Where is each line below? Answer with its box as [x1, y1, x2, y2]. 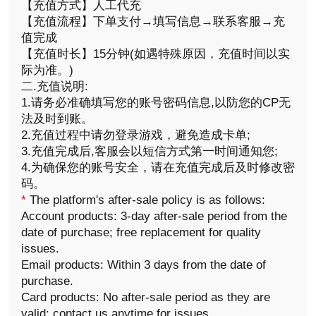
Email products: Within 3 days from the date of [20, 257, 266, 272]
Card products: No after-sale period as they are [20, 290, 270, 304]
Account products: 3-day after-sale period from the [20, 209, 287, 223]
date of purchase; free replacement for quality [20, 225, 261, 239]
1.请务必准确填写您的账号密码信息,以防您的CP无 [20, 95, 291, 109]
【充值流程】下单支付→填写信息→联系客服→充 [20, 14, 285, 28]
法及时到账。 [20, 111, 93, 126]
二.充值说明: [20, 79, 88, 93]
